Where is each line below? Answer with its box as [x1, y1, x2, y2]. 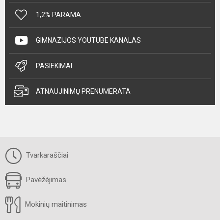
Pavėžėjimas [24, 175, 66, 184]
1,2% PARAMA [36, 10, 81, 19]
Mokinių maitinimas [23, 199, 87, 209]
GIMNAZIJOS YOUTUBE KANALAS [36, 36, 141, 44]
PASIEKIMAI [36, 61, 72, 70]
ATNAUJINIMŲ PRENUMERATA [36, 87, 131, 95]
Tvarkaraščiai [24, 150, 68, 160]
